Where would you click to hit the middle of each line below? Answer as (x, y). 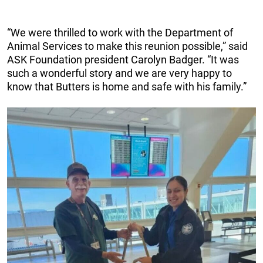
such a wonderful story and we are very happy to (119, 73)
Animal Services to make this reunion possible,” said (127, 46)
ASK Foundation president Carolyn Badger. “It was (123, 59)
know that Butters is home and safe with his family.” (127, 86)
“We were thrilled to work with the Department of (120, 32)
